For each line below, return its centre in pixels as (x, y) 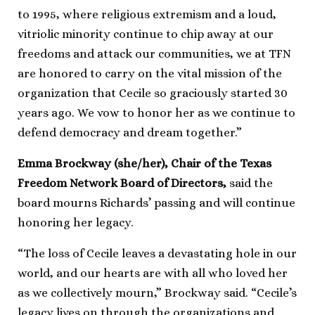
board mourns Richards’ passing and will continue (156, 202)
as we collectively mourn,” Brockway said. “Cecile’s (157, 292)
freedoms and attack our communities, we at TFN (154, 53)
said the (250, 183)
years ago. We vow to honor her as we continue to (156, 112)
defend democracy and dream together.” (130, 132)
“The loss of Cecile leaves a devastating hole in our (157, 253)
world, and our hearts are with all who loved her (153, 273)
